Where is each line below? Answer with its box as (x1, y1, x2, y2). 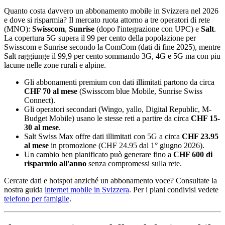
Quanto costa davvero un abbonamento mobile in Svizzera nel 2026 (4, 6, 218, 15)
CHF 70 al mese (24, 86, 77, 95)
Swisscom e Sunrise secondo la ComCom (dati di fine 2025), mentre (4, 42, 220, 51)
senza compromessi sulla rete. (86, 159, 182, 168)
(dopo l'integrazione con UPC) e (94, 24, 201, 33)
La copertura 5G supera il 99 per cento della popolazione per (4, 33, 196, 42)
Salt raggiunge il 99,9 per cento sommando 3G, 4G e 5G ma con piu (4, 51, 220, 60)
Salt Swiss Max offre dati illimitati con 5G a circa (24, 132, 182, 141)
